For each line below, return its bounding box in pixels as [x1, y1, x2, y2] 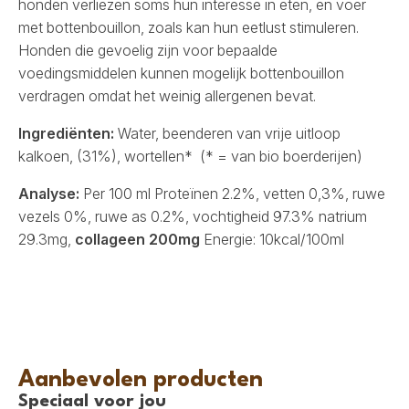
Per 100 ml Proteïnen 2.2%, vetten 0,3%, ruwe [79, 184, 385, 203]
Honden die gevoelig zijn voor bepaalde [18, 40, 278, 59]
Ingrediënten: [18, 123, 114, 142]
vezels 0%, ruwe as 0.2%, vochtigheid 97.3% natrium [18, 206, 367, 225]
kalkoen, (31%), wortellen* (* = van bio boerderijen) [18, 146, 362, 165]
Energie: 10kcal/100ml [204, 229, 344, 248]
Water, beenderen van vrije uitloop [114, 123, 341, 142]
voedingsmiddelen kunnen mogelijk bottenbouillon [18, 63, 344, 82]
